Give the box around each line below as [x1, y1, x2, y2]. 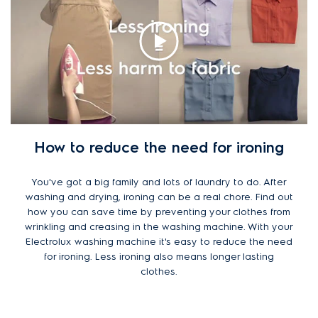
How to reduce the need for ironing [34, 138, 284, 157]
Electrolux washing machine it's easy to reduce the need [26, 236, 292, 248]
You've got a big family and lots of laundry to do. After [31, 176, 287, 189]
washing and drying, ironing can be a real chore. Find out [25, 191, 293, 204]
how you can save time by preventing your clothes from [28, 206, 290, 219]
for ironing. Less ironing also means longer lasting [44, 251, 274, 263]
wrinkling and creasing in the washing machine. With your [25, 221, 293, 234]
